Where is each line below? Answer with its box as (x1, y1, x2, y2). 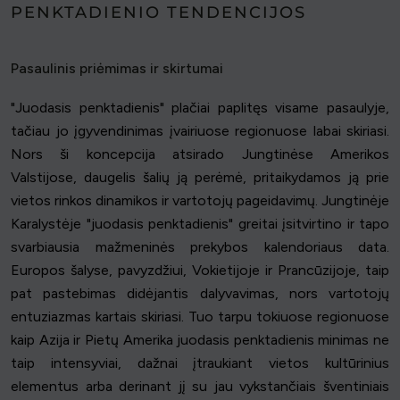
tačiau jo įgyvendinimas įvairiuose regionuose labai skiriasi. (11, 121, 389, 139)
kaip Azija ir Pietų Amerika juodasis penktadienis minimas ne (11, 330, 389, 348)
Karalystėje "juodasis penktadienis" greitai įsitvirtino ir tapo (11, 214, 389, 232)
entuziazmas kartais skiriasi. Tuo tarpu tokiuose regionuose (11, 307, 389, 325)
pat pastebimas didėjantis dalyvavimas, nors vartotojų (11, 284, 389, 302)
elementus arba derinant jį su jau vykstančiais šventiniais (11, 377, 389, 395)
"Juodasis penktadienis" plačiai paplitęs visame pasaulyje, (11, 98, 389, 116)
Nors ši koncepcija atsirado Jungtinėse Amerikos (11, 145, 389, 162)
